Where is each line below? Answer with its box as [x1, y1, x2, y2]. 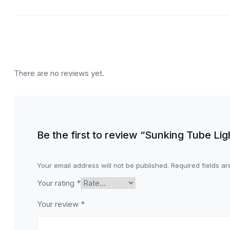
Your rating [36, 178, 76, 188]
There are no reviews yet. [13, 68, 104, 78]
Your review [36, 199, 81, 209]
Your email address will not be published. [36, 161, 169, 169]
